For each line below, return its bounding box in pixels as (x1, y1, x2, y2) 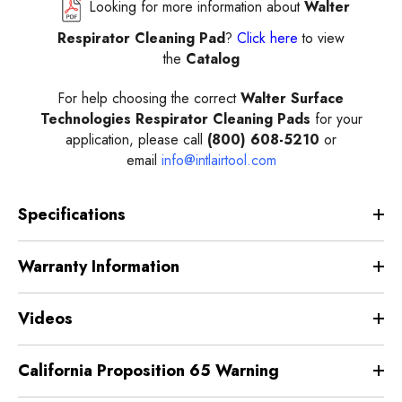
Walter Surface (240, 87, 344, 109)
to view (302, 27, 345, 48)
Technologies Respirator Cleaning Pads (39, 108, 315, 129)
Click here (237, 27, 298, 48)
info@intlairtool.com (161, 149, 276, 170)
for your (314, 108, 363, 129)
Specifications (18, 202, 126, 226)
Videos (18, 306, 73, 330)
